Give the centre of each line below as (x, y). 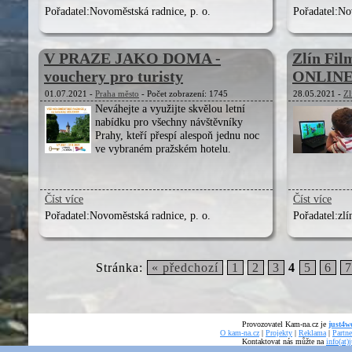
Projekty (279, 332)
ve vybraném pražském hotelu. (163, 148)
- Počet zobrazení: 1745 (183, 93)
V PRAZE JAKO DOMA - (132, 58)
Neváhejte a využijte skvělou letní (170, 108)
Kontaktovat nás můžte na (284, 341)
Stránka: (121, 267)
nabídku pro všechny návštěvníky (169, 121)
